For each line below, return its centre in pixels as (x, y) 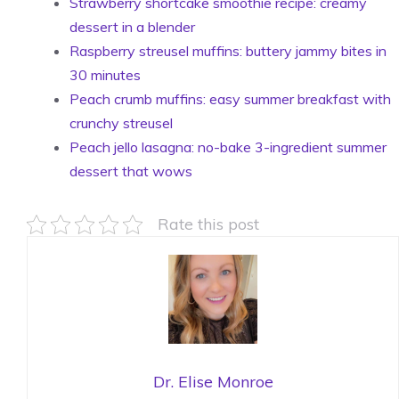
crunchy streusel (121, 123)
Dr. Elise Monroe (213, 381)
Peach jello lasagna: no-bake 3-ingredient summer (228, 147)
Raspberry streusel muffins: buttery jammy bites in (228, 51)
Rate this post (208, 224)
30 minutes (105, 75)
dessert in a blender (132, 27)
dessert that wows (131, 171)
